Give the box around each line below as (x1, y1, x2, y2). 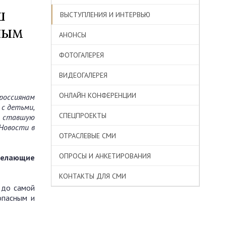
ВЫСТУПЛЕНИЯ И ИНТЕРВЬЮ (60, 10, 150, 19)
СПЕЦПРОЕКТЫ (59, 111, 106, 120)
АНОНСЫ (59, 30, 86, 39)
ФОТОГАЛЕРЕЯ (59, 50, 104, 60)
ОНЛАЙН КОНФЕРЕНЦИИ (59, 91, 136, 100)
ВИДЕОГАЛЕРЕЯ (59, 71, 107, 80)
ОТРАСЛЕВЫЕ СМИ (59, 131, 116, 140)
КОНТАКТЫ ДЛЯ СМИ (59, 172, 126, 181)
